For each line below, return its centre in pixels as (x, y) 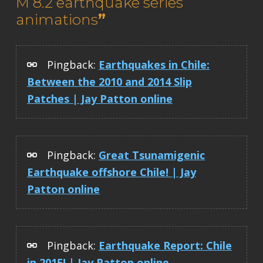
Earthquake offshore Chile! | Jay (111, 172)
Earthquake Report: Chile (165, 245)
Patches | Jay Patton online (100, 98)
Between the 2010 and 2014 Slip (109, 81)
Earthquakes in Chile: (154, 64)
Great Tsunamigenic (151, 155)
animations (57, 19)
